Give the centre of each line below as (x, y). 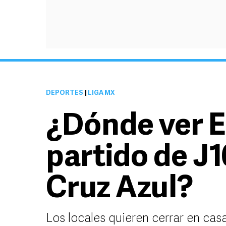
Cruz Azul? (120, 190)
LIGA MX (101, 93)
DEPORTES (65, 93)
